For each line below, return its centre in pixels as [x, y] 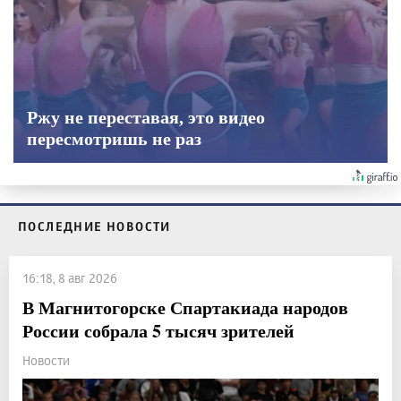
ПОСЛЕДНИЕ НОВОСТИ [94, 226]
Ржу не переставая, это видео [146, 118]
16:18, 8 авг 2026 [70, 278]
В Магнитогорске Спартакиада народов [185, 308]
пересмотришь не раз [114, 139]
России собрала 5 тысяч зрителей [158, 331]
